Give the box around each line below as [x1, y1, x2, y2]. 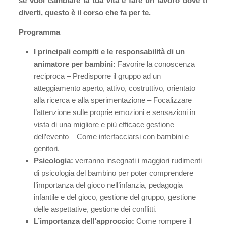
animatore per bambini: [34, 60, 118, 69]
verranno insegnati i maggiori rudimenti [75, 156, 202, 165]
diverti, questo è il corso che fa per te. [19, 8, 151, 17]
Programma [19, 28, 61, 37]
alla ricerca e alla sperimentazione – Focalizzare [34, 96, 192, 105]
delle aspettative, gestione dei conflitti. [34, 205, 157, 214]
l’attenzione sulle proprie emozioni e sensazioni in [34, 108, 196, 117]
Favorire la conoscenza [118, 60, 195, 69]
